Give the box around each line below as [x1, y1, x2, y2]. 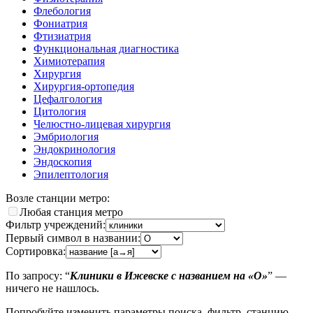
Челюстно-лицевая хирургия [34, 117, 170, 130]
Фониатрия [34, 17, 87, 29]
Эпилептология [34, 168, 108, 180]
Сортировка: [6, 245, 66, 257]
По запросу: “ [6, 269, 70, 282]
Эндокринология [34, 143, 115, 155]
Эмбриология [34, 130, 99, 143]
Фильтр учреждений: [6, 218, 105, 231]
